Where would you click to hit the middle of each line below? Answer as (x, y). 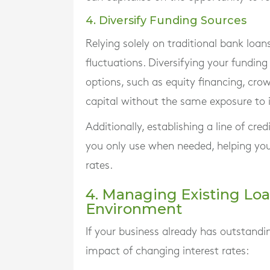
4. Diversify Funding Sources (166, 20)
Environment (134, 209)
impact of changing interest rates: (167, 251)
